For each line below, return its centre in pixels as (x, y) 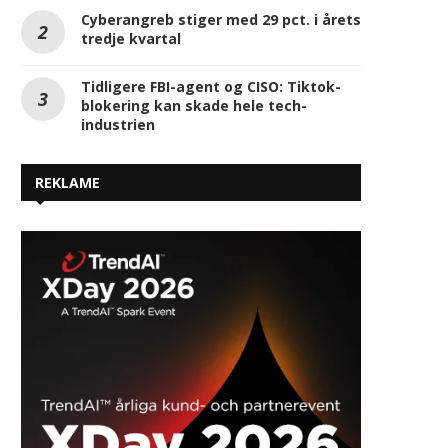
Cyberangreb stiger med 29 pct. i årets (221, 20)
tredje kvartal (131, 39)
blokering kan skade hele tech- (194, 106)
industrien (118, 125)
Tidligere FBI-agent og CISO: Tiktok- (211, 87)
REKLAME (67, 183)
